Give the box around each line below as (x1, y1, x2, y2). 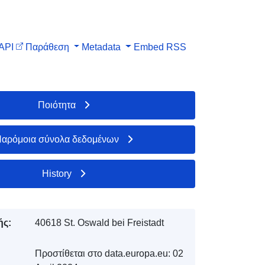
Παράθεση (25, 41, 69, 52)
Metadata (82, 41, 121, 52)
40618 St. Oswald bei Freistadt (34, 217, 164, 228)
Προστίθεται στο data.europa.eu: (34, 248, 170, 258)
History (42, 168, 72, 179)
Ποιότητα (38, 99, 76, 110)
